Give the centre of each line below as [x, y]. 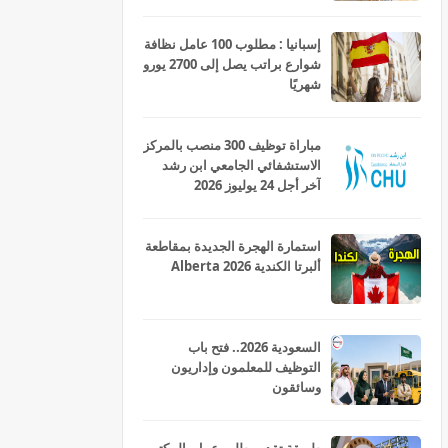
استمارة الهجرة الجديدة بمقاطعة [233, 246]
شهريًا [305, 84]
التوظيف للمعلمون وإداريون [246, 367]
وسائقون [296, 387]
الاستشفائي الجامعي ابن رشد [241, 165]
